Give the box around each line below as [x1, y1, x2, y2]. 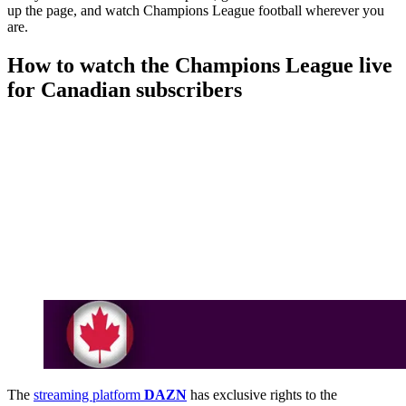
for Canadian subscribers [7, 78, 242, 102]
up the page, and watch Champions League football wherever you [7, 3, 384, 19]
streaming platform [34, 386, 144, 402]
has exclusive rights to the [187, 386, 337, 402]
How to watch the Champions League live [7, 53, 392, 78]
